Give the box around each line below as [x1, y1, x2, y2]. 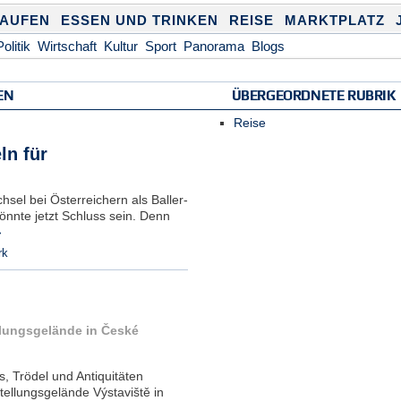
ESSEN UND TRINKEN [60, 13, 218, 28]
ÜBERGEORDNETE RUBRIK [231, 88, 397, 103]
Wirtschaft [37, 38, 97, 54]
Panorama [183, 38, 244, 54]
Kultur [103, 38, 138, 54]
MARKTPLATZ [284, 13, 385, 28]
